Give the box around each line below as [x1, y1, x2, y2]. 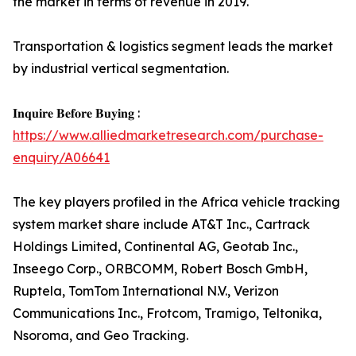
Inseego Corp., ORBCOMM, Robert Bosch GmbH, [13, 261, 308, 277]
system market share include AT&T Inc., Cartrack [13, 216, 310, 232]
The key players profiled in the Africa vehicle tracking [13, 194, 340, 210]
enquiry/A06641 [13, 149, 110, 165]
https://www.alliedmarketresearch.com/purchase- [13, 127, 323, 143]
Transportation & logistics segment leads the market [13, 38, 333, 54]
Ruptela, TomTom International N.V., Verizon [13, 283, 279, 299]
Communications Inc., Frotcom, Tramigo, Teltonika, [13, 305, 322, 321]
